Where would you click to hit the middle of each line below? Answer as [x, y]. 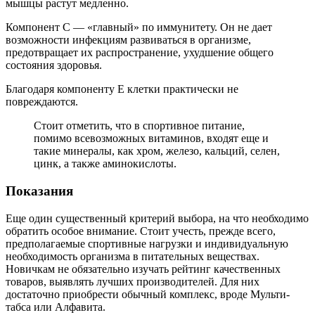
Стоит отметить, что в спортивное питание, [139, 126]
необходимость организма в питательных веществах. [133, 256]
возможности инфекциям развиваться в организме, [128, 40]
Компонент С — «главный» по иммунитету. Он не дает [139, 27]
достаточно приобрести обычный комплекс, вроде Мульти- [148, 294]
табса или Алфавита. [56, 307]
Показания [39, 191]
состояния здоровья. [54, 65]
